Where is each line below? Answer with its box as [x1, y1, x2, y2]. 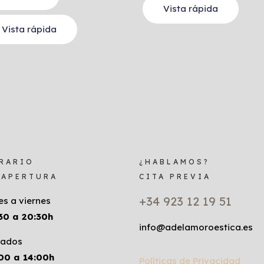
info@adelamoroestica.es [139, 222, 253, 233]
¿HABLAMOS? [139, 157, 210, 167]
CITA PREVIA [139, 172, 211, 181]
